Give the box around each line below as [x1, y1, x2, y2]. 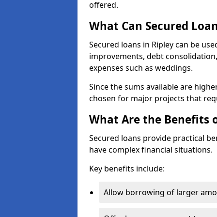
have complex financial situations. [89, 144, 213, 155]
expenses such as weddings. [89, 62, 193, 73]
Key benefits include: [89, 163, 165, 174]
